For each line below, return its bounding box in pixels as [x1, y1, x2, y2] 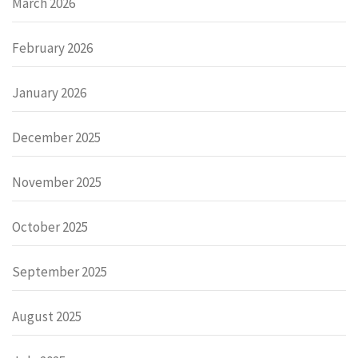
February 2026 [12, 39, 93, 58]
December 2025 [12, 129, 101, 147]
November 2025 [12, 173, 101, 192]
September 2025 [12, 263, 107, 281]
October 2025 [12, 218, 88, 237]
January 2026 [12, 84, 86, 102]
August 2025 [12, 308, 82, 326]
